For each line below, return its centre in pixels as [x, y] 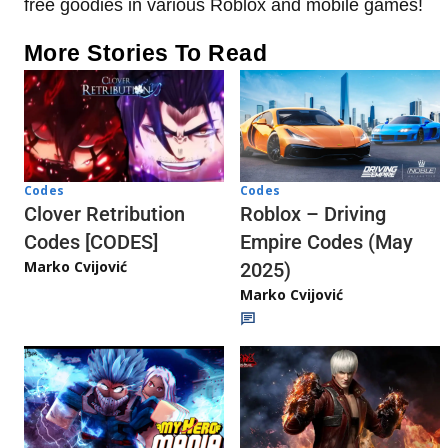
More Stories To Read [146, 52]
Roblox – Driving [313, 214]
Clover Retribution [104, 214]
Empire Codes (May [326, 242]
